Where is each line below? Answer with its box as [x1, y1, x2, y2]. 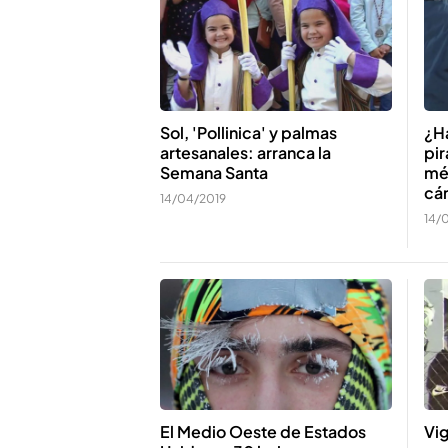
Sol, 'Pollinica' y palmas [160, 122, 337, 143]
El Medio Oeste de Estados [160, 420, 366, 442]
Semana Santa [160, 162, 268, 183]
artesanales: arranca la [160, 142, 331, 163]
